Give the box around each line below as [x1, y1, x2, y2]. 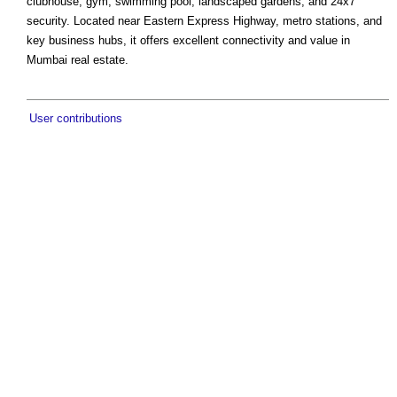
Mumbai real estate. [27, 53, 128, 67]
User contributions [29, 112, 122, 126]
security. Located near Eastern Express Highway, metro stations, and [27, 14, 382, 28]
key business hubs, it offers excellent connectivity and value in [27, 34, 350, 48]
